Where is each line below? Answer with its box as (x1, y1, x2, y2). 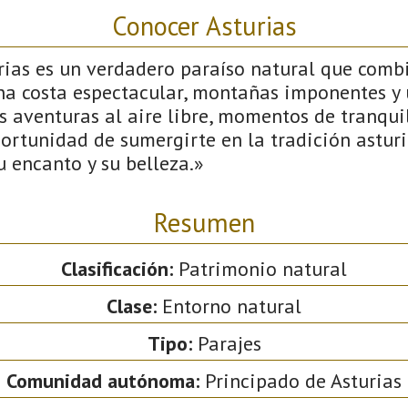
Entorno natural (157, 292, 301, 319)
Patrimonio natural (173, 255, 347, 281)
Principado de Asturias (199, 367, 402, 393)
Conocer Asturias (111, 8, 297, 43)
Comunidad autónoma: (6, 367, 199, 393)
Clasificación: (61, 255, 173, 281)
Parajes (191, 330, 261, 356)
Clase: (107, 292, 157, 319)
